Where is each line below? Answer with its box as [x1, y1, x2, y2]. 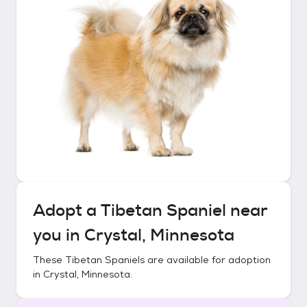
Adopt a [33, 199, 101, 221]
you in [33, 224, 84, 246]
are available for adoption [145, 254, 271, 266]
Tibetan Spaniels [65, 254, 145, 266]
